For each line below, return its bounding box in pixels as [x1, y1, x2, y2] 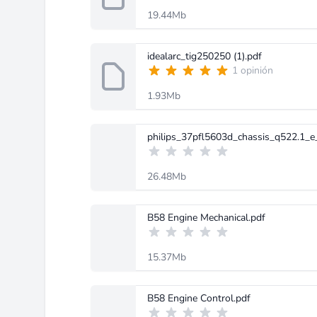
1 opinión [232, 64, 273, 77]
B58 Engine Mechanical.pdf [147, 211, 265, 224]
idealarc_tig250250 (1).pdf [147, 50, 262, 63]
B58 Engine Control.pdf [147, 292, 250, 305]
